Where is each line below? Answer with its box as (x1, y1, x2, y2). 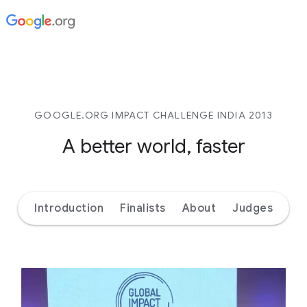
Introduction (34, 201, 103, 215)
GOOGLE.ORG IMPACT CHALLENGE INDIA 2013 (34, 109, 273, 121)
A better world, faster (62, 134, 245, 158)
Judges (232, 201, 273, 215)
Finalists (120, 201, 166, 215)
